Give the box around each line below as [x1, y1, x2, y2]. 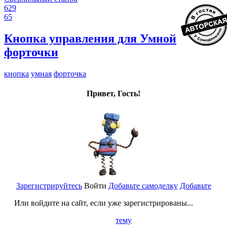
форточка [54, 69, 86, 78]
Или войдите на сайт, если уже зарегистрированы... [14, 199, 193, 208]
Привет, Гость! [87, 89, 140, 98]
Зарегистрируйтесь [16, 181, 82, 191]
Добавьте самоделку [108, 181, 178, 191]
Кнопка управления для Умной [4, 31, 176, 45]
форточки [4, 45, 58, 59]
